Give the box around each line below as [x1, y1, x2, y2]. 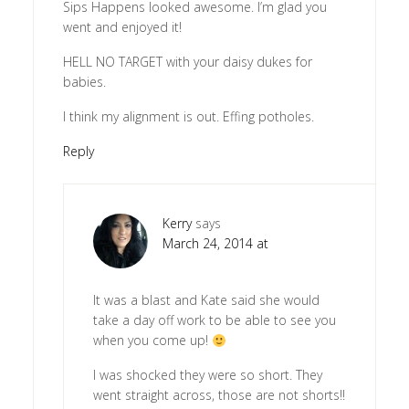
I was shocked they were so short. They [92, 366, 322, 384]
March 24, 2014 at [162, 235, 268, 253]
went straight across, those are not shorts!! [92, 386, 345, 404]
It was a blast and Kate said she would [92, 291, 320, 309]
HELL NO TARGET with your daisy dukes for [62, 53, 312, 71]
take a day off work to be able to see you [92, 311, 336, 330]
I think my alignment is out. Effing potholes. [62, 108, 314, 126]
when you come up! [92, 331, 212, 350]
